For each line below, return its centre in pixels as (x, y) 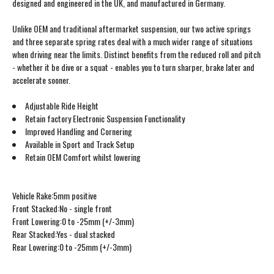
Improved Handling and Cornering (79, 131)
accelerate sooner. (41, 80)
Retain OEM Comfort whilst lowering (83, 157)
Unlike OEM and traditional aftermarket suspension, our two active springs (131, 28)
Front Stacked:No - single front (62, 208)
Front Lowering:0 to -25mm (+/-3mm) (73, 221)
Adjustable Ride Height (62, 105)
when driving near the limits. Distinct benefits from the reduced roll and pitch (136, 54)
